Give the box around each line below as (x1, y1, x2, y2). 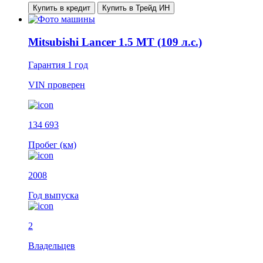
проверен (48, 79, 85, 90)
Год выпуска (28, 190, 79, 200)
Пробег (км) (28, 139, 76, 150)
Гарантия (28, 59, 68, 70)
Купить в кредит (33, 4, 90, 13)
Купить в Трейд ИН (102, 4, 170, 13)
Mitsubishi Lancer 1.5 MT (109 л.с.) (28, 36, 202, 49)
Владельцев (28, 240, 75, 251)
